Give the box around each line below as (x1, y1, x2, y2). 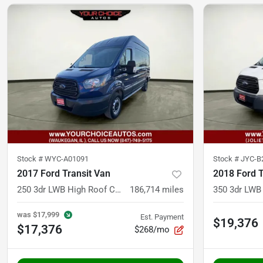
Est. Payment (140, 213, 184, 222)
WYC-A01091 (45, 154, 89, 164)
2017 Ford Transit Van (17, 168, 110, 180)
